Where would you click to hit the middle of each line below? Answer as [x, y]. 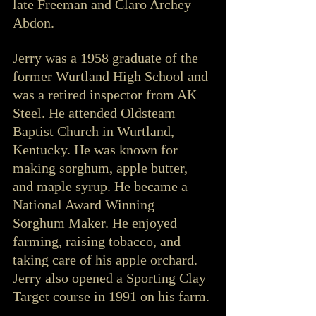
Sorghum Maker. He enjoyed [97, 223]
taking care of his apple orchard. [107, 259]
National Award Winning [85, 204]
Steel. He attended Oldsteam [96, 113]
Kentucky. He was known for [97, 149]
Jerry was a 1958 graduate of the [107, 57]
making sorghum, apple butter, [102, 168]
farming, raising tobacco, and [98, 241]
